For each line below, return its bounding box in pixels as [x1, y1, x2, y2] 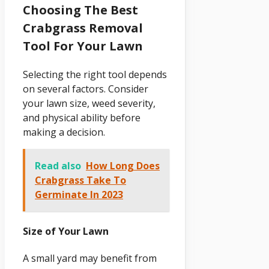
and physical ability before [23, 110, 141, 124]
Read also [35, 159, 81, 172]
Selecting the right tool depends [23, 67, 167, 81]
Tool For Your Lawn [23, 37, 143, 54]
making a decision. [23, 125, 105, 139]
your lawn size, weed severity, [23, 96, 156, 110]
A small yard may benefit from [23, 252, 157, 265]
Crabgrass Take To [35, 173, 126, 187]
